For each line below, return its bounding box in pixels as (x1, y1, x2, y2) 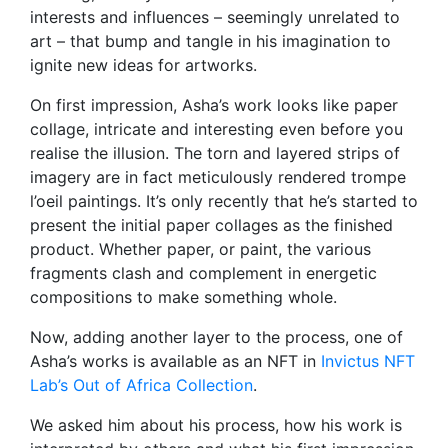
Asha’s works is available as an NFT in (30, 351, 321, 372)
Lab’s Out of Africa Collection (30, 375, 253, 396)
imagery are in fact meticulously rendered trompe (30, 167, 406, 188)
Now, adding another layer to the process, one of (30, 327, 403, 348)
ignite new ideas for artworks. (30, 55, 257, 76)
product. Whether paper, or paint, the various (30, 239, 371, 260)
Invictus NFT (321, 351, 415, 372)
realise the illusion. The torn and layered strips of (30, 143, 400, 164)
